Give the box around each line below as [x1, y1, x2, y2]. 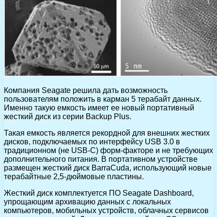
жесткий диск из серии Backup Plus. [4, 112, 131, 121]
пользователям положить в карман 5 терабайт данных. [4, 94, 201, 103]
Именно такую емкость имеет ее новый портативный [4, 103, 194, 112]
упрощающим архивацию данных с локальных [4, 197, 171, 206]
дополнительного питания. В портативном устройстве [4, 155, 198, 163]
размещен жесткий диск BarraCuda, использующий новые [4, 163, 212, 172]
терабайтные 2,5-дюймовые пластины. [4, 172, 144, 181]
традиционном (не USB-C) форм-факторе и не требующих [4, 146, 213, 155]
